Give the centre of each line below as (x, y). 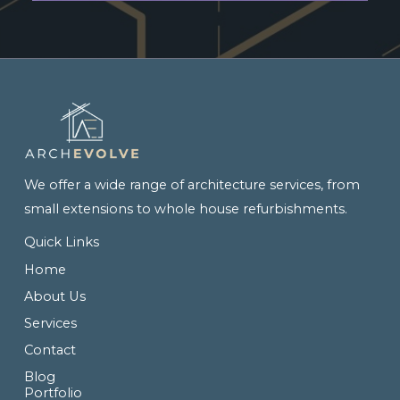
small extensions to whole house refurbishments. (185, 208)
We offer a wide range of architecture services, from (192, 184)
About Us (54, 296)
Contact (50, 350)
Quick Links (61, 242)
